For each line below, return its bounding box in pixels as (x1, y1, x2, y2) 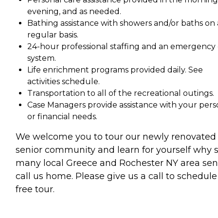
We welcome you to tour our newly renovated (16, 131, 216, 142)
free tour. (16, 183, 54, 195)
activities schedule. (27, 76, 100, 86)
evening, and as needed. (27, 6, 121, 16)
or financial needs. (27, 111, 97, 121)
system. (27, 53, 56, 63)
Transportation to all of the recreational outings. (27, 88, 214, 98)
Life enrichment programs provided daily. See (27, 65, 203, 74)
